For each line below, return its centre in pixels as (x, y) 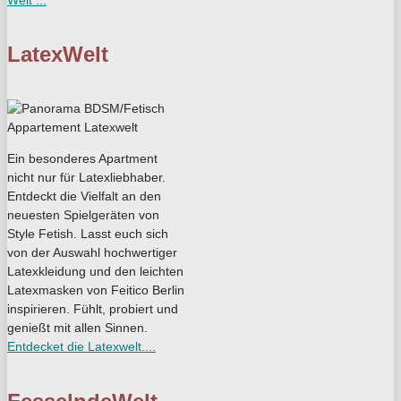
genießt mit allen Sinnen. (77, 328)
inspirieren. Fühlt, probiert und (93, 309)
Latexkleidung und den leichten (95, 271)
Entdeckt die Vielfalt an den (84, 196)
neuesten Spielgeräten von (83, 215)
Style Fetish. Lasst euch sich (88, 234)
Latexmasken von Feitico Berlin (96, 290)
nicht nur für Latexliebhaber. (86, 177)
